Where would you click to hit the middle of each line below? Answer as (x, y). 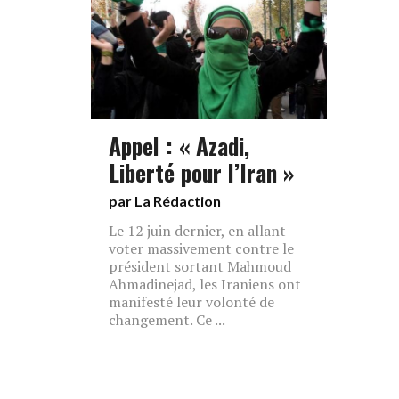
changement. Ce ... (167, 320)
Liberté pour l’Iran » (201, 172)
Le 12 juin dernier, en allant (197, 231)
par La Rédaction (165, 201)
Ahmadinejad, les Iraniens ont (205, 284)
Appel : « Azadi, (179, 145)
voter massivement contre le (201, 248)
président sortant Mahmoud (200, 266)
